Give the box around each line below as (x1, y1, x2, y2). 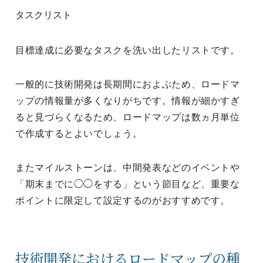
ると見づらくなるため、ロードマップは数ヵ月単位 (15, 112, 240, 122)
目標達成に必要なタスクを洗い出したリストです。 (15, 45, 240, 55)
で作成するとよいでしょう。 (15, 129, 143, 139)
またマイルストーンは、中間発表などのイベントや (15, 163, 240, 173)
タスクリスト (15, 10, 72, 20)
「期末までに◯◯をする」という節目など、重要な (15, 179, 240, 189)
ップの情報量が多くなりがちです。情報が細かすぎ (15, 96, 240, 106)
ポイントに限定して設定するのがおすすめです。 (15, 195, 231, 205)
